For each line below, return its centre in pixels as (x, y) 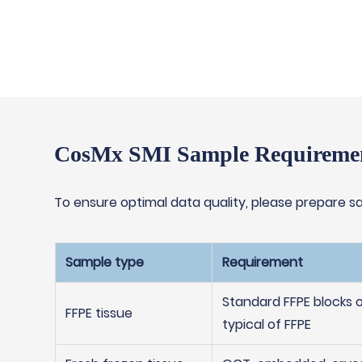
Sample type (104, 262)
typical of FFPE (266, 324)
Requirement (262, 262)
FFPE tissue (99, 313)
